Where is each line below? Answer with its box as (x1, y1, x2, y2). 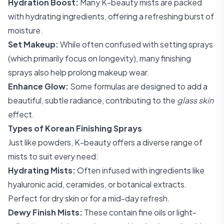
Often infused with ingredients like (75, 165, 204, 175)
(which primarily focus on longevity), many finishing (8, 53, 191, 63)
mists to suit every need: (8, 151, 98, 161)
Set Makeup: (8, 39, 58, 49)
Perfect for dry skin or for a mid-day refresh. (8, 193, 170, 203)
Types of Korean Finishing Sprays (8, 123, 142, 133)
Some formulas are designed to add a (68, 81, 207, 91)
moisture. (8, 25, 43, 35)
